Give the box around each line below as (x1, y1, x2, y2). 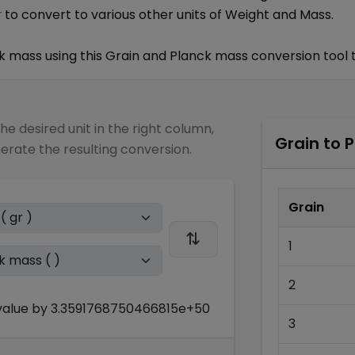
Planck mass (170, 47, 248, 65)
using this (42, 47, 105, 65)
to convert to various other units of (5, 6, 225, 24)
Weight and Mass (225, 6, 331, 24)
